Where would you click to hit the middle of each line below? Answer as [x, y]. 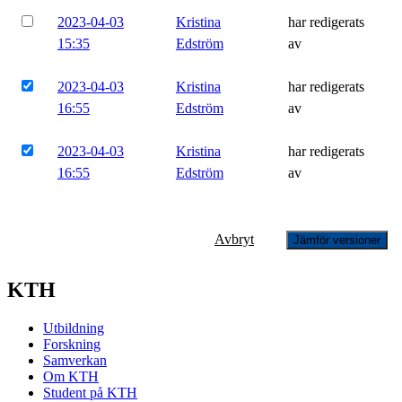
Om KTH [71, 376]
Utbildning [74, 328]
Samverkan [75, 360]
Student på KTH [90, 392]
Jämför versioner [337, 240]
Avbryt [234, 239]
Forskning [72, 344]
